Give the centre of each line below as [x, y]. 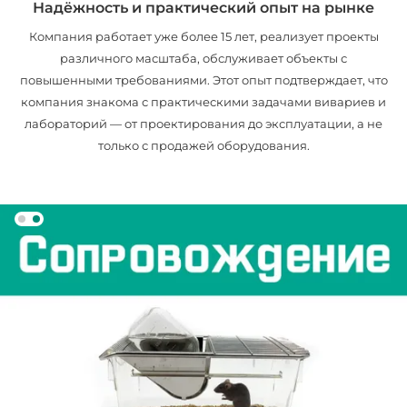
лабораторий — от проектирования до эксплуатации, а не [203, 124]
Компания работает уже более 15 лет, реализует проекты [203, 37]
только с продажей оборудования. [203, 146]
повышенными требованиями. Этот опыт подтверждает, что [203, 81]
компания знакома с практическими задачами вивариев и [203, 103]
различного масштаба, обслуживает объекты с [203, 59]
